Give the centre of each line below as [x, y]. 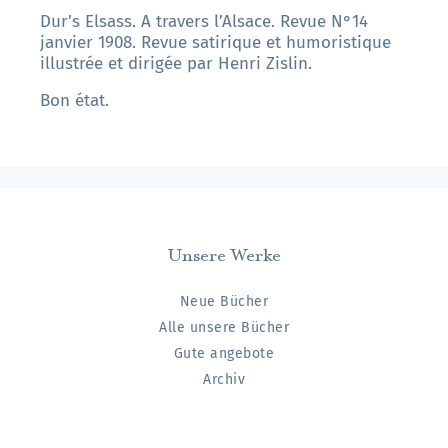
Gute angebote [224, 353]
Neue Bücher [224, 301]
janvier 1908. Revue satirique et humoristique [215, 42]
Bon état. [74, 100]
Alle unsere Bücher [224, 327]
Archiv [224, 379]
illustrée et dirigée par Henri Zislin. [176, 63]
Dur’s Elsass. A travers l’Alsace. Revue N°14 [204, 21]
